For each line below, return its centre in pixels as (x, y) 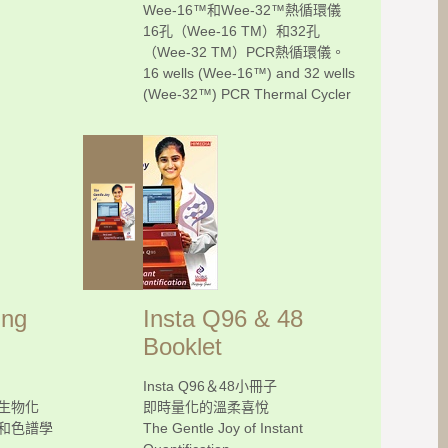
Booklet (182, 346)
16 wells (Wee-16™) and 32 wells (249, 72)
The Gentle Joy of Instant (223, 427)
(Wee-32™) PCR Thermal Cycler (247, 93)
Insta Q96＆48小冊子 (210, 385)
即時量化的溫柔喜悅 (206, 406)
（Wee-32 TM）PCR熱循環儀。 (244, 51)
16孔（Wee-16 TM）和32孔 (231, 30)
